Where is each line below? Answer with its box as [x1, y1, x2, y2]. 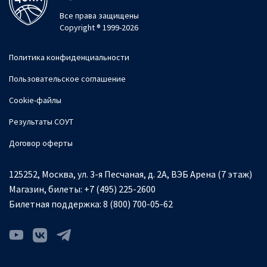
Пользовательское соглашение [9, 73, 126, 84]
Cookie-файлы [9, 94, 61, 105]
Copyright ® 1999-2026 [60, 21, 138, 33]
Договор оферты [9, 137, 73, 148]
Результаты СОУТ [9, 116, 73, 127]
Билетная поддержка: [9, 197, 101, 210]
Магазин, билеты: [9, 182, 82, 195]
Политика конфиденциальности [9, 51, 129, 63]
